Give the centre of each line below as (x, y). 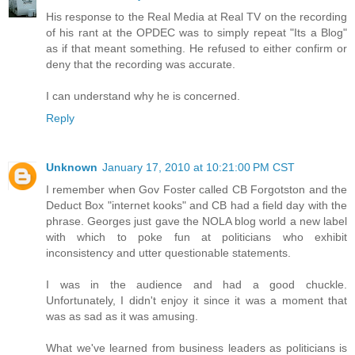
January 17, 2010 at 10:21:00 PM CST (198, 168)
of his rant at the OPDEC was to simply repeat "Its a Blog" (197, 33)
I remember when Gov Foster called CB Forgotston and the (197, 190)
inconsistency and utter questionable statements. (168, 253)
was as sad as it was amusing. (122, 317)
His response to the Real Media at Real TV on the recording (197, 17)
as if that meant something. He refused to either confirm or (197, 49)
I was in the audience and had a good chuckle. (197, 285)
